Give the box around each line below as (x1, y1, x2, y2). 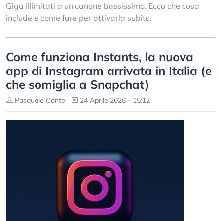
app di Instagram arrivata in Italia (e (6, 63, 212, 78)
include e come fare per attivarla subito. (6, 13, 152, 23)
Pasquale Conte (13, 96, 65, 105)
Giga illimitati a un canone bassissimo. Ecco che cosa (6, 1, 199, 11)
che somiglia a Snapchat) (6, 77, 149, 92)
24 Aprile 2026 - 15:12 (78, 96, 150, 105)
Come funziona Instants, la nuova (6, 49, 193, 64)
